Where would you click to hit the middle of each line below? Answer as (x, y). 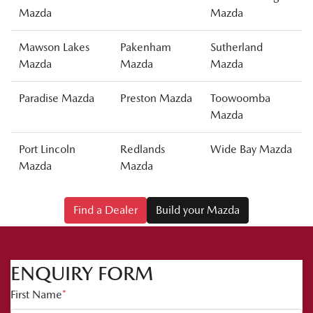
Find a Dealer (105, 210)
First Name (36, 295)
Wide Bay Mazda (251, 150)
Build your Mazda (198, 210)
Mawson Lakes (54, 48)
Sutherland (236, 48)
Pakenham (146, 48)
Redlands (143, 150)
